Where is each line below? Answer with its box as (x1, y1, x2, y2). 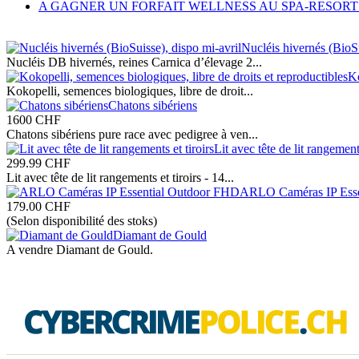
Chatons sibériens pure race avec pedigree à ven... (6, 127, 258, 141)
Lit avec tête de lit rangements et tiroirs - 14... (6, 170, 234, 184)
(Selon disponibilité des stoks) (6, 213, 157, 228)
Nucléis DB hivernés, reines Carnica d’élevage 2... (6, 54, 262, 69)
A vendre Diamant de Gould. (6, 242, 153, 256)
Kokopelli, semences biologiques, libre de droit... (6, 83, 253, 98)
